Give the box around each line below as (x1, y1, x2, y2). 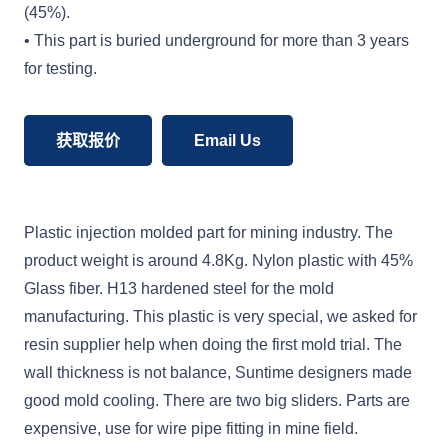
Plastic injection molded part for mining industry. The (24, 223, 393, 241)
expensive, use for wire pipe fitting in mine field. (24, 419, 358, 437)
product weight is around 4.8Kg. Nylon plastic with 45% (24, 251, 413, 269)
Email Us (193, 132, 261, 150)
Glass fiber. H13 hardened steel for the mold (24, 279, 334, 297)
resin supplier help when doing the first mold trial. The (24, 335, 402, 353)
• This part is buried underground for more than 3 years (24, 32, 409, 50)
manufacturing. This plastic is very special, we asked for (24, 307, 417, 325)
